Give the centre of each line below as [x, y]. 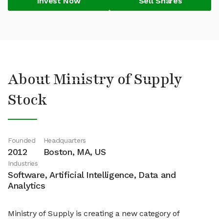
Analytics [27, 186]
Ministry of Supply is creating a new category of [94, 213]
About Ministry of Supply [95, 79]
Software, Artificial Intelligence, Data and [92, 175]
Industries [23, 163]
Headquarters [65, 140]
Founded [22, 140]
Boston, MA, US [75, 152]
